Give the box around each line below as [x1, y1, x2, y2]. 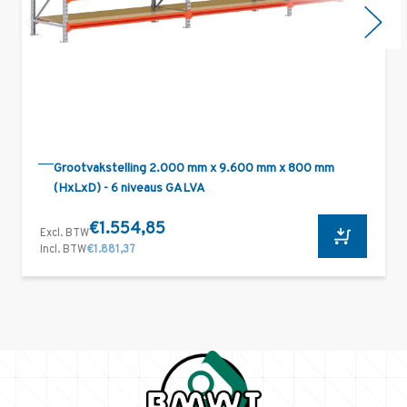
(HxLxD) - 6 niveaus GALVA [54, 181, 205, 197]
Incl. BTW [40, 242, 86, 257]
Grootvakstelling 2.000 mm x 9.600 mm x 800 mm [54, 161, 334, 177]
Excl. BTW [40, 225, 89, 241]
